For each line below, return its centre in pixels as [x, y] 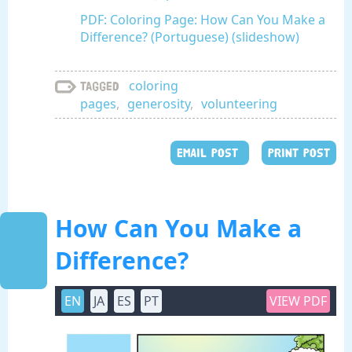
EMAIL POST [210, 153]
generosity [159, 104]
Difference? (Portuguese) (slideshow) [190, 37]
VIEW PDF [298, 301]
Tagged [100, 86]
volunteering [239, 104]
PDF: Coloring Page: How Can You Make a [203, 20]
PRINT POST [299, 153]
